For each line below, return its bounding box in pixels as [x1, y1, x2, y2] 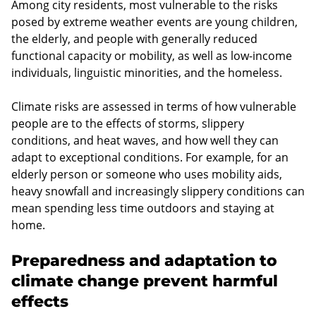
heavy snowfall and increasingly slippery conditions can [11, 183, 305, 199]
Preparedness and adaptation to [11, 250, 277, 270]
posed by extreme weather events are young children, [11, 13, 298, 30]
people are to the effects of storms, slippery [11, 115, 244, 131]
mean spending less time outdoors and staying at [11, 200, 274, 216]
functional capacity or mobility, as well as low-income [11, 47, 292, 63]
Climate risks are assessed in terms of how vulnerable [11, 98, 296, 114]
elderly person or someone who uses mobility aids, [11, 166, 282, 182]
